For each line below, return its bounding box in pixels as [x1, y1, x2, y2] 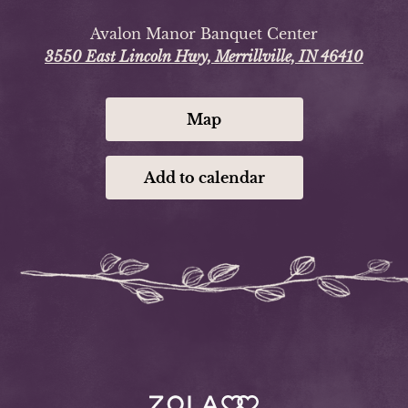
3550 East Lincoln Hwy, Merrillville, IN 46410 [45, 47, 363, 66]
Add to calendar [143, 168, 265, 187]
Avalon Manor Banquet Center [90, 25, 318, 43]
